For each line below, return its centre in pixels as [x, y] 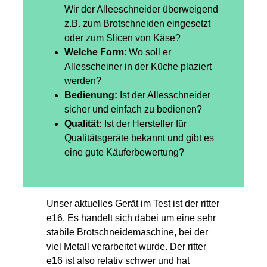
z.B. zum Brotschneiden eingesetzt [137, 24]
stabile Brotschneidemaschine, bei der [127, 232]
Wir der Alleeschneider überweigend [141, 10]
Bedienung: [92, 95]
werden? [83, 81]
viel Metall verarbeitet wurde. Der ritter [126, 247]
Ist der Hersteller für [144, 124]
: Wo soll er [148, 52]
